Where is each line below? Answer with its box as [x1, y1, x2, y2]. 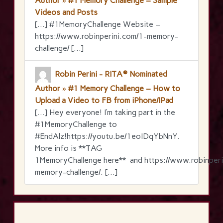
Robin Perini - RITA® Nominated [55, 69, 167, 79]
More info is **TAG [35, 143, 102, 153]
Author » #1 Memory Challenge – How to [35, 83, 180, 93]
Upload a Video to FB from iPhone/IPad [35, 95, 173, 105]
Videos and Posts [35, 7, 98, 17]
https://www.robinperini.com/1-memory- [35, 31, 178, 41]
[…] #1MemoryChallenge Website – [35, 19, 160, 29]
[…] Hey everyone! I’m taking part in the [35, 107, 175, 117]
